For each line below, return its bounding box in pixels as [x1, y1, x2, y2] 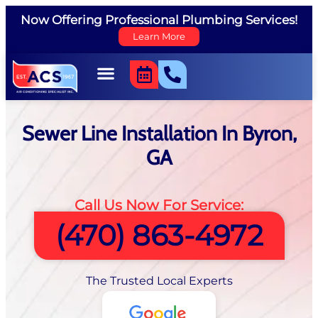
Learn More [133, 31, 185, 42]
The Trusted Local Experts [85, 273, 233, 288]
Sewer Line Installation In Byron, [21, 121, 297, 146]
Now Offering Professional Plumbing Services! [21, 13, 297, 27]
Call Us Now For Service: [75, 196, 243, 214]
